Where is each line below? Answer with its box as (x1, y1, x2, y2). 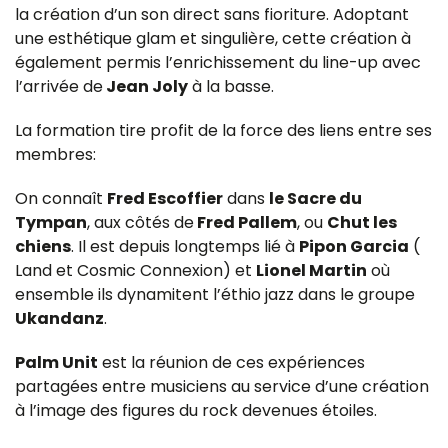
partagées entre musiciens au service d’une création (15, 374, 429, 398)
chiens (15, 234, 71, 258)
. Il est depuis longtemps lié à (71, 234, 299, 258)
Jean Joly (103, 74, 188, 98)
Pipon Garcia (299, 234, 409, 258)
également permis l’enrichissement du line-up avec (15, 50, 421, 74)
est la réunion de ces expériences (98, 350, 365, 374)
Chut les (327, 210, 397, 234)
